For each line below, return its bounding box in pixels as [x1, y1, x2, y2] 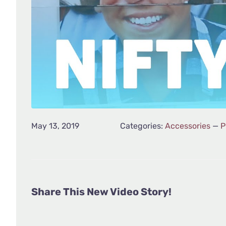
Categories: [120, 121, 165, 131]
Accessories [164, 121, 210, 131]
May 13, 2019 [31, 121, 79, 131]
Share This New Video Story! [31, 185, 172, 198]
